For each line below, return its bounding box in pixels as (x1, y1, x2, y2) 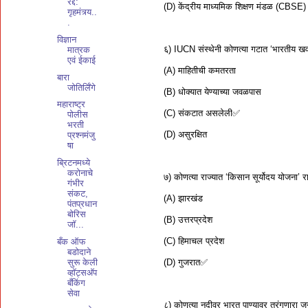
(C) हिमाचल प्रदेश (164, 235, 224, 246)
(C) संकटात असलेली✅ (164, 107, 240, 118)
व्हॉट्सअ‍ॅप (67, 267, 98, 278)
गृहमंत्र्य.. (67, 7, 98, 17)
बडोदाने (67, 246, 91, 257)
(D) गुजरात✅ (164, 256, 208, 267)
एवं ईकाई (67, 54, 96, 65)
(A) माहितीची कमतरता (164, 65, 236, 76)
